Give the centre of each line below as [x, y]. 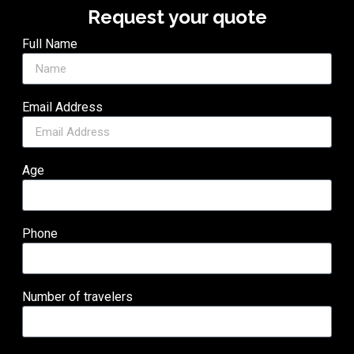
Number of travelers [78, 297]
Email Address [63, 107]
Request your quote [177, 17]
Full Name [50, 44]
